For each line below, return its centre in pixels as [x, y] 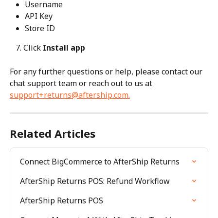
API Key [39, 16]
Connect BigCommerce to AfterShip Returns [100, 162]
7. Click [29, 48]
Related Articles [53, 134]
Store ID [40, 28]
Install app [64, 48]
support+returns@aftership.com [69, 95]
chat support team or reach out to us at [82, 83]
